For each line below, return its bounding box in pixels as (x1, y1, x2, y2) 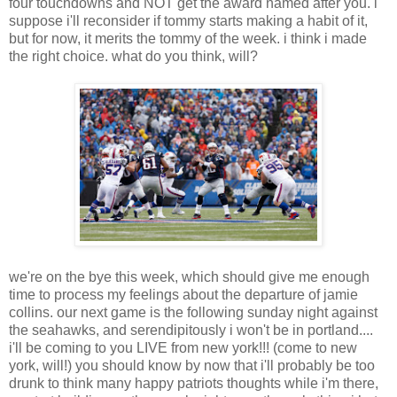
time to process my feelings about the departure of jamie (9, 287, 358, 303)
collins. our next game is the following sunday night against (9, 305, 378, 321)
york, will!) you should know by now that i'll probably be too (9, 358, 375, 374)
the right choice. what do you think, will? (9, 49, 258, 65)
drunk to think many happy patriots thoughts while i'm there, (9, 376, 378, 392)
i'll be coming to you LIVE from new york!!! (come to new (9, 340, 357, 356)
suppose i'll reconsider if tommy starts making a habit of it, (9, 13, 368, 29)
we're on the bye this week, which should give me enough (9, 269, 370, 285)
